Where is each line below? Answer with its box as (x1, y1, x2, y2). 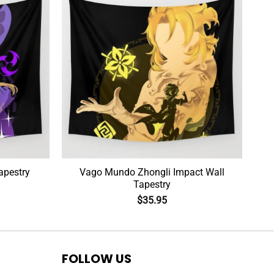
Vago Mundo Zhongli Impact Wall (80, 166, 224, 179)
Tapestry (133, 179, 171, 191)
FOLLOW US (62, 250, 132, 267)
